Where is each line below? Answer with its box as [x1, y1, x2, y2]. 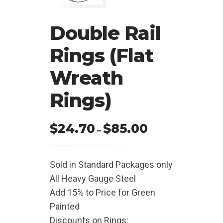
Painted [50, 201, 80, 212]
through [147, 167, 182, 177]
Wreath [50, 66, 123, 90]
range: [147, 138, 174, 148]
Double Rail [50, 21, 161, 45]
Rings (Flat [50, 44, 153, 68]
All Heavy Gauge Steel [50, 173, 136, 184]
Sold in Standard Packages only [50, 159, 173, 170]
